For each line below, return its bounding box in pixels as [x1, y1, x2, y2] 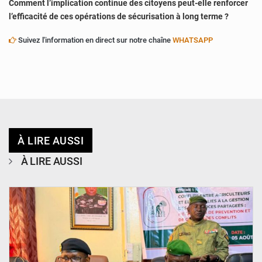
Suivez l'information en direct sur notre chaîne [16, 36, 173, 45]
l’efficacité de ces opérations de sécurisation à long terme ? [9, 12, 229, 22]
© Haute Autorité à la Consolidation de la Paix [128, 173, 242, 180]
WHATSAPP [173, 36, 213, 45]
